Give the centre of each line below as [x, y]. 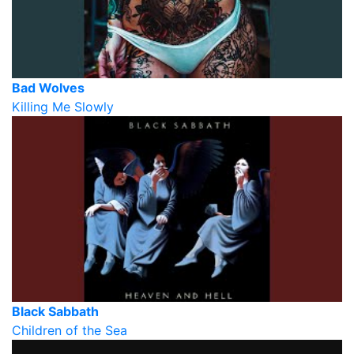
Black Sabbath [55, 312]
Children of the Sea [70, 331]
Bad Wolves [48, 88]
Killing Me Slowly [63, 107]
